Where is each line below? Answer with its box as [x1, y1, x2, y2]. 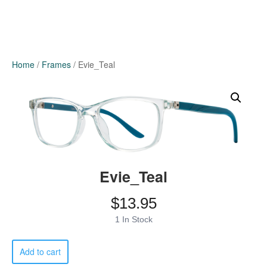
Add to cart [20, 246, 61, 258]
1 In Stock [114, 215, 153, 225]
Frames [42, 58, 71, 70]
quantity [11, 250, 41, 262]
